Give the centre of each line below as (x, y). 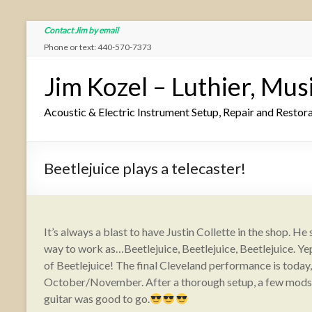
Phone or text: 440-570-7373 (98, 47)
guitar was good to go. (97, 298)
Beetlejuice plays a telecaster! (145, 168)
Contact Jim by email (81, 30)
